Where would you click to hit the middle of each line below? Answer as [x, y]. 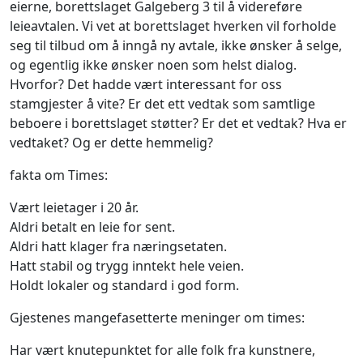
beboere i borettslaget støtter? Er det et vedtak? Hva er [178, 124]
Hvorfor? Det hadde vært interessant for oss [146, 85]
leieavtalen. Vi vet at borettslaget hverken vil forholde [173, 26]
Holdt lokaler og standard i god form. [124, 286]
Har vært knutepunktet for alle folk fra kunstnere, [162, 350]
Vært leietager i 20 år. [74, 208]
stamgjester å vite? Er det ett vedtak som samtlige [162, 104]
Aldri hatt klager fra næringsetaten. [118, 247]
